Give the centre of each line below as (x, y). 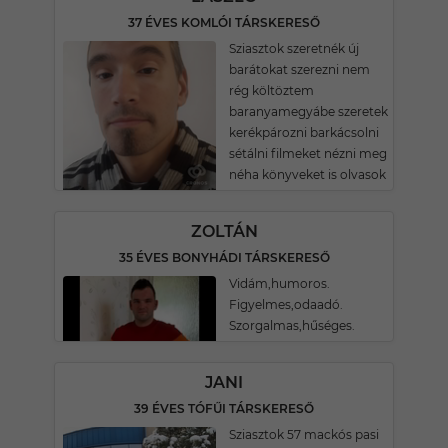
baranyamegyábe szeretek (308, 111)
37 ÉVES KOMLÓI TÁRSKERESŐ (224, 22)
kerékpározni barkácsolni (304, 132)
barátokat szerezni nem (299, 69)
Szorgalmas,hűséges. (292, 325)
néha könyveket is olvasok (307, 174)
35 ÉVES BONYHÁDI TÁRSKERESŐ (224, 257)
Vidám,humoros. (279, 283)
